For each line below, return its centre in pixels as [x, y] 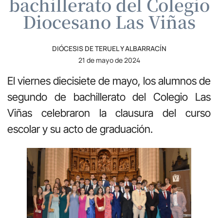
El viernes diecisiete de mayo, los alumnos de [109, 81]
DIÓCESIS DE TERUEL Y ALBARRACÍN [109, 48]
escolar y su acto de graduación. [80, 129]
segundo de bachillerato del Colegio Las [109, 97]
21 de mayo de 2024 [109, 60]
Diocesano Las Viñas [109, 21]
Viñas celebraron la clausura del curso [109, 113]
